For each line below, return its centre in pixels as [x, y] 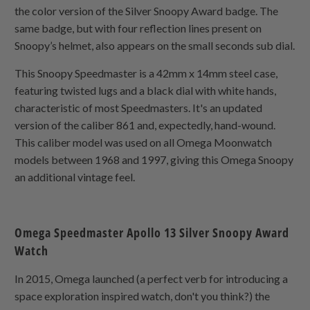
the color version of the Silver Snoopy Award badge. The [147, 11]
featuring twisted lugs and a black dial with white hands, [146, 91]
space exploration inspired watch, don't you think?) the [143, 296]
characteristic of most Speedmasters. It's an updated [139, 108]
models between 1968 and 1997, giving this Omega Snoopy [154, 160]
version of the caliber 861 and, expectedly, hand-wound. [145, 125]
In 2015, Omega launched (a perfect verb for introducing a [152, 279]
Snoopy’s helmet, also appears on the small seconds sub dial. [155, 46]
